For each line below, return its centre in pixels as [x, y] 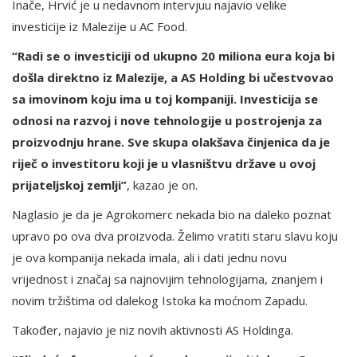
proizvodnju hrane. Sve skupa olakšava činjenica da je [171, 142]
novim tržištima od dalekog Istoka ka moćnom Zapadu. [160, 301]
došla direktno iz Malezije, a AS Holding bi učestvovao [173, 78]
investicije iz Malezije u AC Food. [100, 27]
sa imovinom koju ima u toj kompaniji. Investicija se [165, 99]
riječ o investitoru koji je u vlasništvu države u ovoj [164, 164]
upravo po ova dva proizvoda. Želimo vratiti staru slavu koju [175, 236]
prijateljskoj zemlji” [69, 185]
